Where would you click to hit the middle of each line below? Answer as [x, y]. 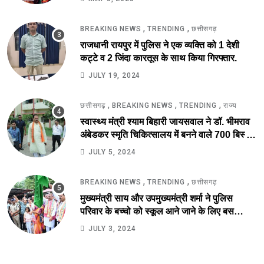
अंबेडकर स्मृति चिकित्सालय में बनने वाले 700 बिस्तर [167, 134]
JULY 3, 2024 [112, 228]
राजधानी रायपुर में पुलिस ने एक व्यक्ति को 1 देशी [160, 45]
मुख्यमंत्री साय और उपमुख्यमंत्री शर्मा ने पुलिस [156, 198]
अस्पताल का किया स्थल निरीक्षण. [137, 147]
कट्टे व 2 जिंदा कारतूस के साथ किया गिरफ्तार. [159, 58]
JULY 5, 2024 [112, 152]
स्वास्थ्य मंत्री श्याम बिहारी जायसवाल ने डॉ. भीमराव [165, 121]
